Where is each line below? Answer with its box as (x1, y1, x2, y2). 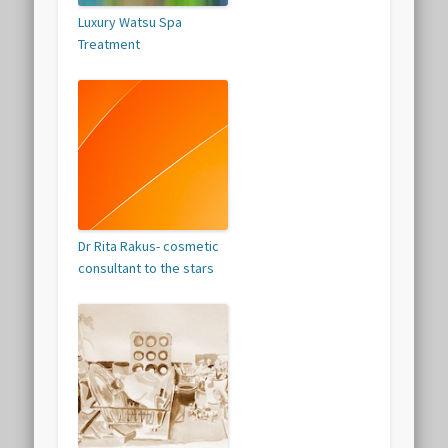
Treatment (78, 35, 141, 54)
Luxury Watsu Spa (78, 13, 183, 32)
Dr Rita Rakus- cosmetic (78, 237, 220, 256)
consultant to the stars (78, 259, 215, 278)
